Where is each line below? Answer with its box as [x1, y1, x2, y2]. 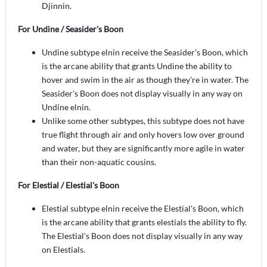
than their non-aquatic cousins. [42, 156, 156, 167]
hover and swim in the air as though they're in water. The [42, 74, 249, 85]
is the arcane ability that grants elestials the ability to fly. [42, 216, 247, 227]
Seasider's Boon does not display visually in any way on [42, 88, 243, 98]
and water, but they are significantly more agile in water [42, 142, 245, 153]
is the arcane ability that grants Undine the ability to [42, 60, 232, 71]
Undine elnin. [42, 101, 91, 112]
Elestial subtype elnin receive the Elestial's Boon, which [42, 203, 244, 213]
